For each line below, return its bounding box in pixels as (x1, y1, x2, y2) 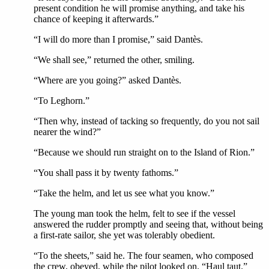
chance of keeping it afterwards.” (34, 14, 159, 24)
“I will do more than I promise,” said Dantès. (34, 34, 203, 44)
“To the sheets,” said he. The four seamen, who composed (34, 250, 253, 261)
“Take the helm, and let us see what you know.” (34, 188, 214, 198)
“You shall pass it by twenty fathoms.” (34, 168, 178, 178)
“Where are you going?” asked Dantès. (34, 75, 181, 85)
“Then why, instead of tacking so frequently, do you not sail (34, 116, 259, 126)
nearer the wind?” (34, 127, 101, 137)
